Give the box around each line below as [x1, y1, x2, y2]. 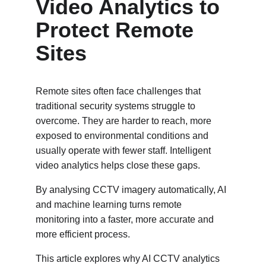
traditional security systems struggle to [36, 101, 198, 111]
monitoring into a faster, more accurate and [36, 214, 216, 224]
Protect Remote [36, 18, 199, 42]
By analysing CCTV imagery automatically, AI [36, 185, 229, 195]
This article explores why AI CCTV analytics [36, 254, 222, 264]
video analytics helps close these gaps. [36, 160, 202, 170]
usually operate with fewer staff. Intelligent [36, 145, 213, 156]
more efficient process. [36, 229, 130, 239]
